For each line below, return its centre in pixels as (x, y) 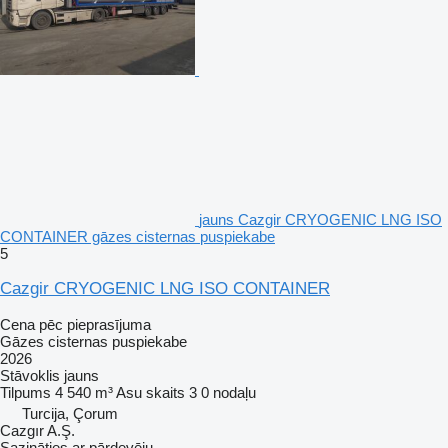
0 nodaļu (228, 392)
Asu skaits (150, 392)
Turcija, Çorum (70, 413)
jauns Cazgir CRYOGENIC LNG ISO (320, 219)
